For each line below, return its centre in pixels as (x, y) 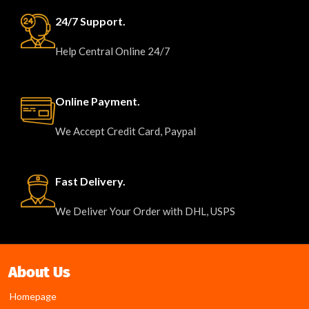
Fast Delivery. (90, 181)
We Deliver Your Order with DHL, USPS (145, 211)
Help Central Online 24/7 (113, 51)
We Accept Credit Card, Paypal (126, 131)
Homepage (33, 296)
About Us (39, 272)
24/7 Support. (90, 21)
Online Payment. (98, 101)
